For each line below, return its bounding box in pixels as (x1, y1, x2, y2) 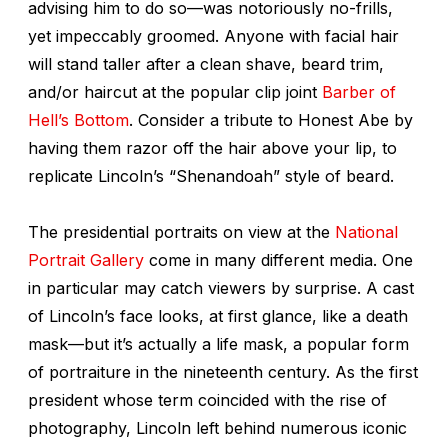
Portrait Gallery (28, 249, 144, 270)
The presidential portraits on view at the (28, 221, 335, 242)
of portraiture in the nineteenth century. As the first (28, 361, 418, 382)
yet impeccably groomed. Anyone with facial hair (28, 25, 399, 46)
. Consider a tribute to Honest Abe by (129, 109, 413, 130)
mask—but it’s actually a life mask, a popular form (28, 333, 409, 354)
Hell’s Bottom (28, 109, 129, 130)
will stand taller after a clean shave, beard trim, (28, 53, 384, 74)
